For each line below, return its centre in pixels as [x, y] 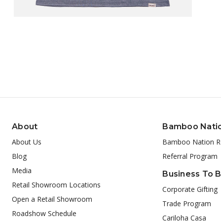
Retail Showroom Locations [56, 184]
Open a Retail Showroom [52, 199]
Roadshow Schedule [44, 213]
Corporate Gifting [190, 189]
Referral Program [190, 156]
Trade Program [187, 203]
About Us [27, 142]
